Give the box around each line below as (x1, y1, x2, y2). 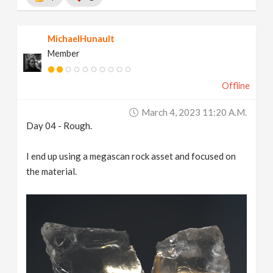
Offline (221, 80, 250, 91)
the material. (26, 166, 77, 177)
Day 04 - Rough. (26, 120, 93, 132)
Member (48, 48, 80, 59)
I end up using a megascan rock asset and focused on (26, 151, 236, 162)
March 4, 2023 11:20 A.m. (141, 107, 247, 118)
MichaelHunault (48, 34, 115, 44)
